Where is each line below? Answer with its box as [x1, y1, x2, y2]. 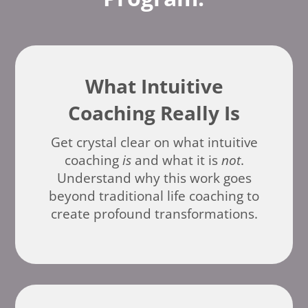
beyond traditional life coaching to [49, 186, 259, 205]
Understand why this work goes [56, 168, 252, 187]
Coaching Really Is [68, 99, 240, 126]
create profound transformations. [50, 204, 258, 223]
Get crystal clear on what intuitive [50, 133, 258, 151]
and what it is [131, 151, 221, 169]
